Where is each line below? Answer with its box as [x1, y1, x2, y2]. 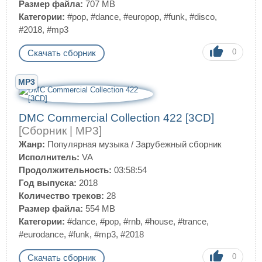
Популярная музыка [47, 139, 129, 149]
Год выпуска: [19, 178, 77, 188]
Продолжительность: [19, 165, 112, 175]
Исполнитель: [19, 152, 80, 162]
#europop [123, 12, 159, 22]
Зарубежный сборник [136, 139, 222, 149]
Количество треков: [19, 191, 104, 201]
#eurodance [19, 229, 64, 239]
